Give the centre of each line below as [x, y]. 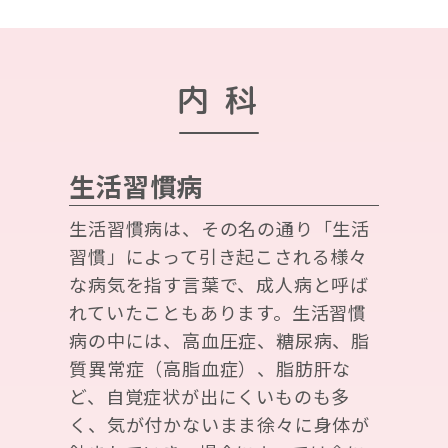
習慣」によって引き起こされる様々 [218, 256]
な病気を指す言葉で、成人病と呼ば [219, 284]
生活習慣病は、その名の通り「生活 [219, 228]
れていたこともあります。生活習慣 [218, 312]
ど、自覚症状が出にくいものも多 [210, 396]
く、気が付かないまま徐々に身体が [219, 424]
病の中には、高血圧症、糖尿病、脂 [219, 340]
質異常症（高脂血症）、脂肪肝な [210, 368]
